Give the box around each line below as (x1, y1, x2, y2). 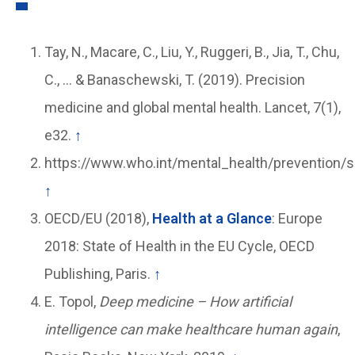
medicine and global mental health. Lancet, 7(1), (44, 99, 341, 116)
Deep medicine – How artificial (98, 293, 292, 310)
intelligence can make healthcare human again (44, 321, 338, 338)
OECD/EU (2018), (44, 210, 152, 227)
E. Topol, (44, 293, 99, 310)
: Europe (271, 210, 323, 227)
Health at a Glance (151, 210, 272, 227)
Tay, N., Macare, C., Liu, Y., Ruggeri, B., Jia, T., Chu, (44, 44, 339, 60)
